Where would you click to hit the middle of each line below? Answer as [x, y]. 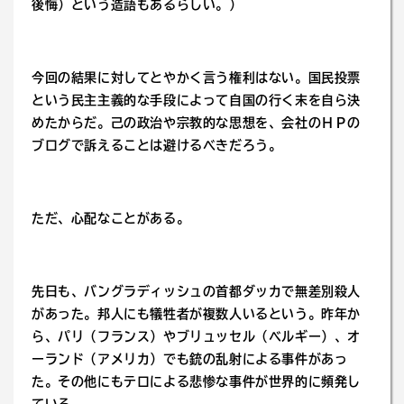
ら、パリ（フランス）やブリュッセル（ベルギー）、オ [197, 336]
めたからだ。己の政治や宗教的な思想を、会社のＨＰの [197, 123]
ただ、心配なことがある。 [111, 218]
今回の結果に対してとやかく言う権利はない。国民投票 [196, 78]
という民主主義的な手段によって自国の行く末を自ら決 [197, 100]
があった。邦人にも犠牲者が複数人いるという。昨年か [197, 314]
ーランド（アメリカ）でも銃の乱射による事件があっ [190, 359]
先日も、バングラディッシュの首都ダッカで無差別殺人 [196, 291]
